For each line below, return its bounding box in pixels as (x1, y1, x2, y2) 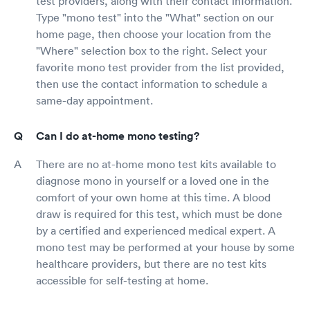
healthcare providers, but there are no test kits (36, 256, 266, 271)
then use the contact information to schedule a (36, 76, 267, 91)
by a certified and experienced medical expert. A (36, 223, 275, 237)
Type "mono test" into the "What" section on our (36, 10, 274, 24)
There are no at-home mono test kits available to (36, 156, 276, 171)
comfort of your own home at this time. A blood (36, 190, 271, 204)
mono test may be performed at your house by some (36, 239, 295, 254)
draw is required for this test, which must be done (36, 206, 282, 221)
